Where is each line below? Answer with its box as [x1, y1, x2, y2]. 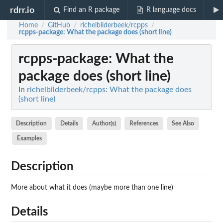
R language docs [146, 6, 196, 13]
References [129, 120, 159, 126]
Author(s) [92, 120, 116, 126]
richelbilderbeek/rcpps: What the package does [27, 86, 192, 94]
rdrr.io [10, 5, 35, 14]
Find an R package [63, 6, 120, 13]
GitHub [48, 22, 70, 29]
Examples [16, 135, 42, 141]
